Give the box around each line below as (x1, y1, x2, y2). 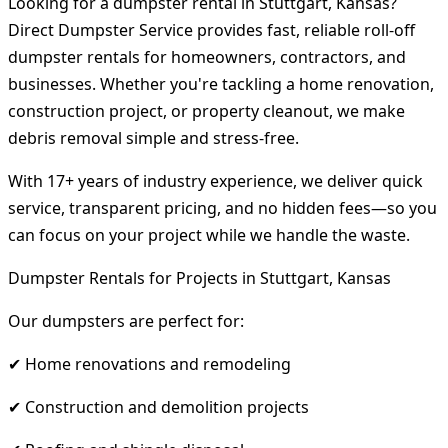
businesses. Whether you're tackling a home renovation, (8, 72, 434, 95)
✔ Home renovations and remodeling (8, 352, 291, 375)
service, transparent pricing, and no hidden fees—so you (8, 196, 437, 219)
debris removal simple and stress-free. (8, 126, 299, 149)
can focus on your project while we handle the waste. (8, 223, 410, 246)
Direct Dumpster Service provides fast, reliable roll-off (8, 18, 415, 41)
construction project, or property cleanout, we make (8, 99, 405, 122)
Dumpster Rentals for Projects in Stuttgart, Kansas (8, 266, 391, 289)
